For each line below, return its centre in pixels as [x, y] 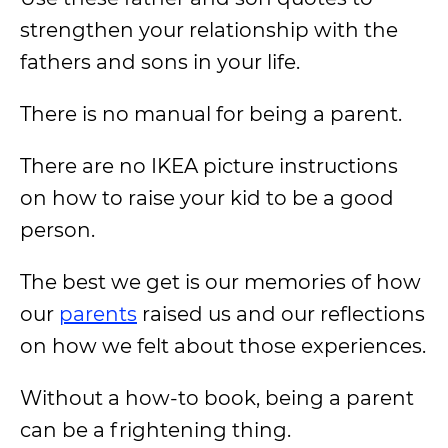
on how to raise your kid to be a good [207, 198]
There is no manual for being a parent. [211, 114]
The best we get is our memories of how [220, 282]
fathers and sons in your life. [160, 62]
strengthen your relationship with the [209, 30]
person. [57, 230]
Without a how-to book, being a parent [217, 398]
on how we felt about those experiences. [223, 346]
